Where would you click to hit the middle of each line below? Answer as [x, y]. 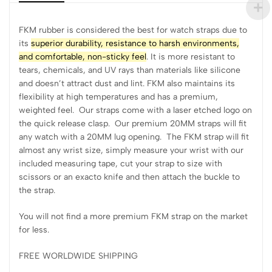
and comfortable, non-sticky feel [83, 56]
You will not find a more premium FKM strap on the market [133, 216]
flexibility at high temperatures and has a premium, [118, 97]
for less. [34, 229]
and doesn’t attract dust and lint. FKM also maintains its [127, 83]
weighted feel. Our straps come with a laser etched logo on [135, 110]
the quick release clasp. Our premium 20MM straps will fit [133, 123]
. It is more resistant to [191, 56]
